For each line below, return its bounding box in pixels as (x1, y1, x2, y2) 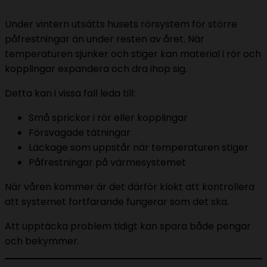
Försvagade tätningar (29, 125, 131, 139)
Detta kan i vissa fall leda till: (5, 86, 135, 100)
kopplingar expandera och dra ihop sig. (5, 61, 187, 76)
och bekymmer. (5, 234, 79, 248)
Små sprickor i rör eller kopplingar (29, 110, 188, 125)
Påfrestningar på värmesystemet (29, 155, 186, 169)
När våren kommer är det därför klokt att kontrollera (5, 179, 254, 194)
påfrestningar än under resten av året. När (5, 32, 204, 46)
